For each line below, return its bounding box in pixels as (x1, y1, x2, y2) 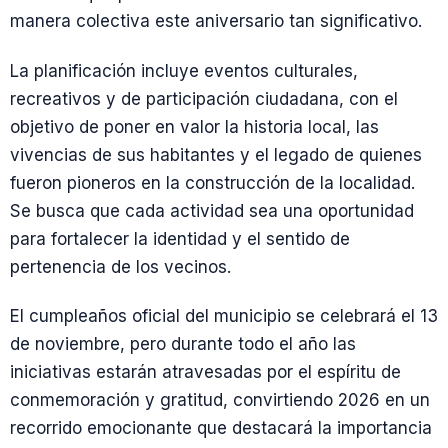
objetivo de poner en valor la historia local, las (10, 116, 379, 137)
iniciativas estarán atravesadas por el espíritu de (10, 361, 401, 382)
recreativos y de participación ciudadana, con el (10, 88, 398, 109)
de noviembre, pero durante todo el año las (10, 333, 356, 354)
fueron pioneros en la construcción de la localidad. (10, 172, 415, 193)
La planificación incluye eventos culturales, (10, 60, 358, 81)
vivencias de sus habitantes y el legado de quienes (10, 144, 422, 165)
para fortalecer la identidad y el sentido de (10, 228, 350, 249)
